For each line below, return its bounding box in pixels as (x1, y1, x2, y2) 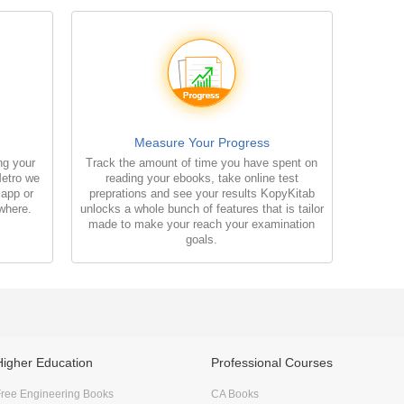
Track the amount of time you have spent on (86, 155, 318, 170)
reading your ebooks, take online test (105, 170, 298, 185)
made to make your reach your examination (88, 216, 316, 231)
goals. (186, 232, 218, 246)
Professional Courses (211, 354, 333, 370)
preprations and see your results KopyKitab (88, 186, 315, 200)
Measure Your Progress (133, 134, 270, 150)
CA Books (211, 387, 259, 400)
